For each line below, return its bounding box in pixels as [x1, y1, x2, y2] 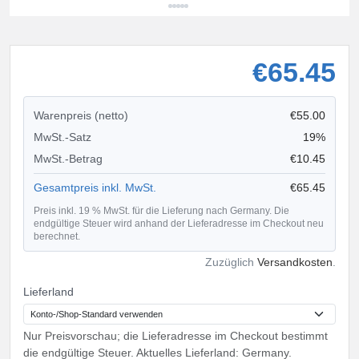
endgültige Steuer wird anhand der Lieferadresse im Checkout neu [34, 217, 324, 229]
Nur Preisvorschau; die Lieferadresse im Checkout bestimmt [23, 329, 328, 342]
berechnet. [34, 230, 80, 242]
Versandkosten [257, 255, 333, 268]
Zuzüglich [205, 255, 257, 268]
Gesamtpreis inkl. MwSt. [34, 180, 156, 194]
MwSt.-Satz [34, 130, 91, 143]
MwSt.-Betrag [34, 151, 103, 165]
